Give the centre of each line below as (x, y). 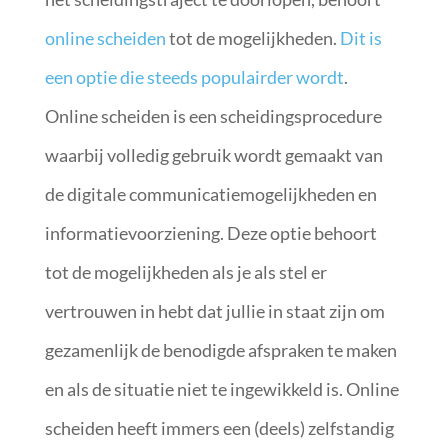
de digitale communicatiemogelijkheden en (210, 193)
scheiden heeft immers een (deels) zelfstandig (219, 427)
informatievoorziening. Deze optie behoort (210, 232)
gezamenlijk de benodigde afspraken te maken (220, 349)
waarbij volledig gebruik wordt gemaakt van (213, 154)
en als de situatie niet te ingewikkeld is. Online (221, 388)
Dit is (360, 37)
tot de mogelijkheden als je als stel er (185, 271)
